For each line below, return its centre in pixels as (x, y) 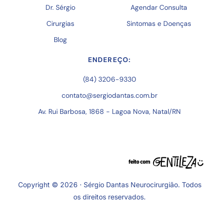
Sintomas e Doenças (159, 23)
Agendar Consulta (159, 7)
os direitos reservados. (109, 197)
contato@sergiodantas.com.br (109, 95)
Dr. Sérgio (60, 7)
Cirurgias (60, 23)
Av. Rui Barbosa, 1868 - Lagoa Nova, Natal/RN (109, 111)
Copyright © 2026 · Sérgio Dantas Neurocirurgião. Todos (109, 184)
